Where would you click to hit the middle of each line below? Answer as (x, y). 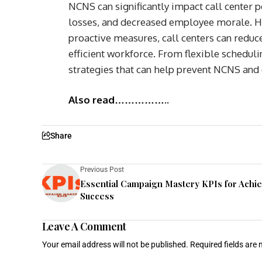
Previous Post (102, 169)
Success (97, 196)
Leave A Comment (84, 226)
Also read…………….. (119, 99)
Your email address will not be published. (115, 244)
